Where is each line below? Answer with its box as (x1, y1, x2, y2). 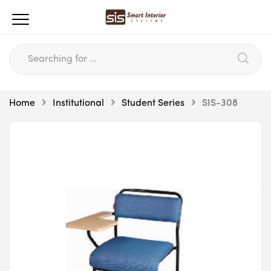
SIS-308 (202, 99, 238, 108)
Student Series (122, 99, 184, 108)
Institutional (53, 99, 104, 108)
